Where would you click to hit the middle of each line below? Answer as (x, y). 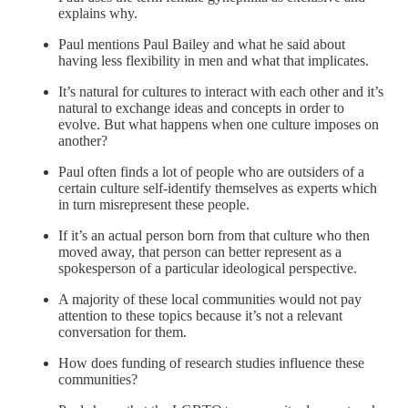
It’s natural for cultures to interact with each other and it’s (221, 91)
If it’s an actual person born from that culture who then (214, 235)
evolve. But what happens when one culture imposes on (219, 124)
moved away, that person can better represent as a (200, 251)
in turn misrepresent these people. (154, 204)
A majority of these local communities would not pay (210, 299)
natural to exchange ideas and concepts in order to (201, 107)
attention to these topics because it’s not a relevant (200, 315)
